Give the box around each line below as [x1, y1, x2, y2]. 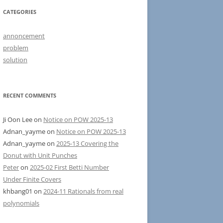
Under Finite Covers [3, 175, 61, 184]
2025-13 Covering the [56, 139, 118, 148]
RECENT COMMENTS [3, 92, 56, 99]
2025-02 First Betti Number [30, 163, 109, 172]
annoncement [3, 31, 45, 40]
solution [3, 55, 27, 64]
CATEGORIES [3, 8, 36, 15]
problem [3, 43, 28, 52]
